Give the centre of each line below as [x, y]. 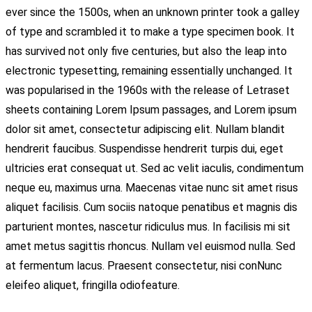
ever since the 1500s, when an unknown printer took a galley [153, 12]
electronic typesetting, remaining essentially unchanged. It [149, 70]
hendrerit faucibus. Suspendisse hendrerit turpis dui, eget [145, 148]
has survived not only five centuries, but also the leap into [146, 51]
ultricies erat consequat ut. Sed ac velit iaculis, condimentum [155, 168]
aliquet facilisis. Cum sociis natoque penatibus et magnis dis [151, 207]
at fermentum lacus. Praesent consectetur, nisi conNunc [144, 265]
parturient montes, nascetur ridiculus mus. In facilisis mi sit [148, 226]
